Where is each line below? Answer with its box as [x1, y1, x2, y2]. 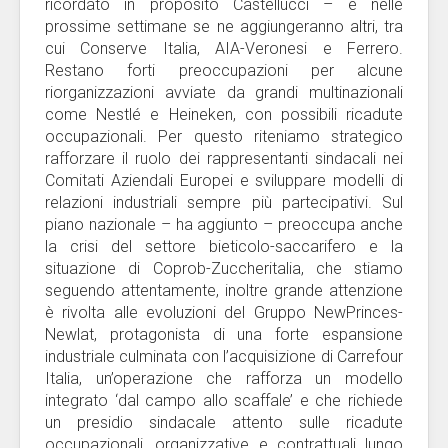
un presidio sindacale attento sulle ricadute [45, 413, 403, 432]
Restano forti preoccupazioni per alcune [45, 61, 403, 80]
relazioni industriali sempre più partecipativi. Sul [45, 193, 403, 212]
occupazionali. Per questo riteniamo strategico [45, 127, 403, 146]
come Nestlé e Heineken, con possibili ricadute [45, 105, 403, 124]
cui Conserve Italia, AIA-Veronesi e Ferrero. [45, 39, 403, 58]
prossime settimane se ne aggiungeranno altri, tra [45, 17, 403, 36]
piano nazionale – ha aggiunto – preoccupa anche [45, 215, 403, 234]
